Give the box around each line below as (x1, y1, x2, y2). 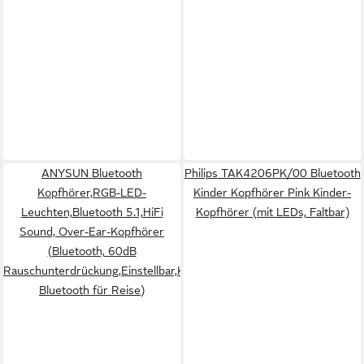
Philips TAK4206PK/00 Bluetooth (184, 167, 361, 180)
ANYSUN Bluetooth (41, 167, 142, 180)
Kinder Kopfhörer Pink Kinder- (193, 186, 351, 199)
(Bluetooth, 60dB (47, 245, 136, 258)
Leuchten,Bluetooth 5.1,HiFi (20, 206, 163, 219)
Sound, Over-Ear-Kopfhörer (19, 225, 164, 238)
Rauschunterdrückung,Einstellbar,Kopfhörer (3, 264, 231, 277)
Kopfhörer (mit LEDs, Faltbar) (195, 206, 349, 219)
